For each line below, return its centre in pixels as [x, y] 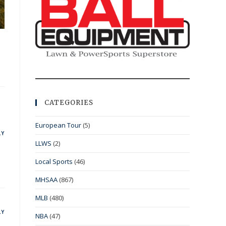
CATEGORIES [69, 103]
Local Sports [54, 162]
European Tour [58, 125]
